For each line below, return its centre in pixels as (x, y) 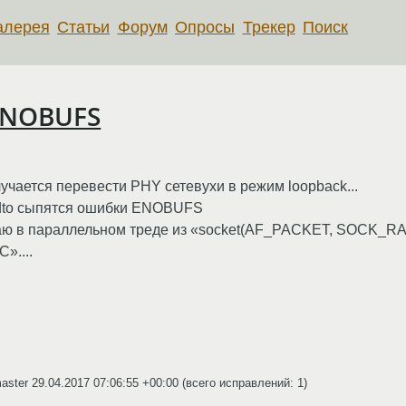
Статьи (84, 27)
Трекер (269, 27)
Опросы (205, 27)
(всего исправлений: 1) (243, 382)
